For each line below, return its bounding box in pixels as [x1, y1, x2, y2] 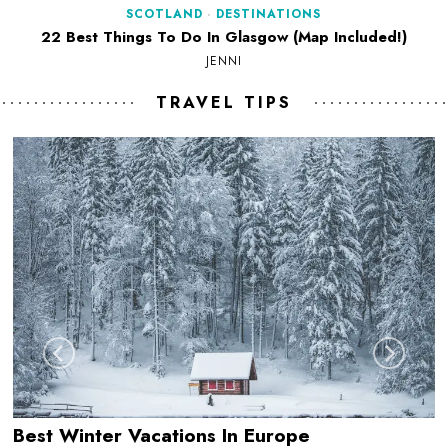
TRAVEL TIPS [155, 91, 292, 115]
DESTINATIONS [216, 5, 322, 24]
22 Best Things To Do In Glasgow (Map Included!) [40, 26, 407, 49]
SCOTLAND [126, 5, 204, 24]
